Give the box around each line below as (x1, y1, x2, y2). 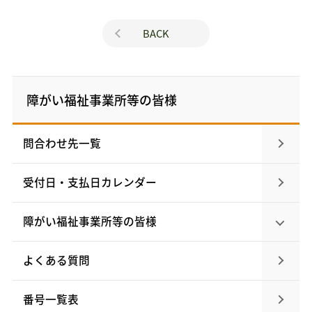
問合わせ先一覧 (22, 135, 101, 152)
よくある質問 (22, 252, 90, 269)
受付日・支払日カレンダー (22, 174, 157, 191)
